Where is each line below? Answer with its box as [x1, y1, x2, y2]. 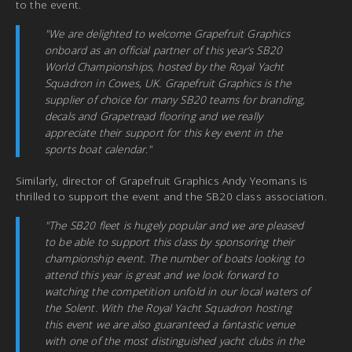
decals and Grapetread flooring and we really [45, 108, 263, 123]
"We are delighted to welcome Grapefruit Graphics [45, 25, 290, 41]
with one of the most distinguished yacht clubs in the [45, 332, 305, 348]
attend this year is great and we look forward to [45, 266, 278, 282]
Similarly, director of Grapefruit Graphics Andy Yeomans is [16, 172, 308, 188]
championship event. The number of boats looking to [45, 250, 305, 266]
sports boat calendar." [45, 141, 152, 156]
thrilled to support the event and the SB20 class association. [16, 188, 327, 203]
